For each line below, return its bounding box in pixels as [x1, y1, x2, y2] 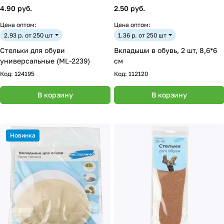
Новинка [10, 131, 35, 139]
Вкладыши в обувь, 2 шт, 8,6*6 [114, 46, 217, 54]
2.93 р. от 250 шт [4, 31, 53, 39]
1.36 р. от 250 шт [118, 31, 166, 39]
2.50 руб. [114, 4, 145, 12]
